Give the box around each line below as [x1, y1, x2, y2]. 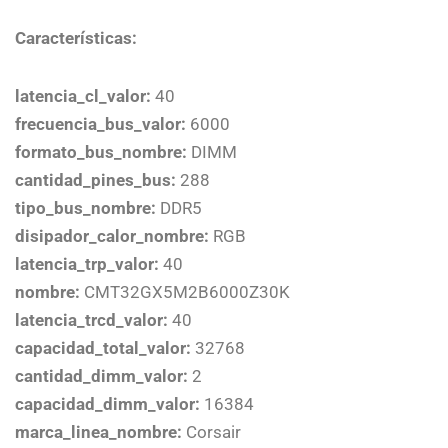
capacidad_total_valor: [15, 337, 191, 358]
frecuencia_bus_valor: [15, 113, 186, 134]
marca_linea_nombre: [15, 421, 182, 442]
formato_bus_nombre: [15, 141, 187, 162]
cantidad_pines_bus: [15, 169, 176, 190]
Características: [15, 27, 137, 48]
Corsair [182, 421, 241, 442]
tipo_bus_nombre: [15, 197, 156, 218]
